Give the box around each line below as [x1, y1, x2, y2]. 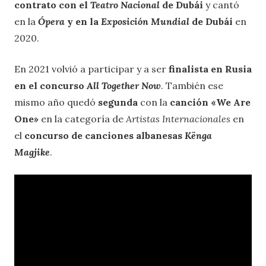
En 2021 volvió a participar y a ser [14, 63, 166, 75]
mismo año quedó [14, 96, 98, 109]
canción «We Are [170, 96, 251, 109]
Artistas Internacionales [126, 113, 233, 125]
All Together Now [84, 80, 161, 92]
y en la [65, 15, 101, 28]
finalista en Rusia [166, 63, 252, 75]
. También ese [161, 80, 223, 92]
